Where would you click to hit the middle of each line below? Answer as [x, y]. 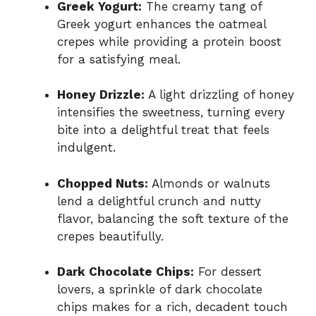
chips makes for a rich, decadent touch [172, 307]
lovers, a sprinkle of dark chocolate [160, 290]
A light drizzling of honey [219, 95]
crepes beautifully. [110, 236]
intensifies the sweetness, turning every [171, 113]
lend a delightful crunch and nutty [159, 201]
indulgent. [86, 148]
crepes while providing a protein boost [169, 41]
